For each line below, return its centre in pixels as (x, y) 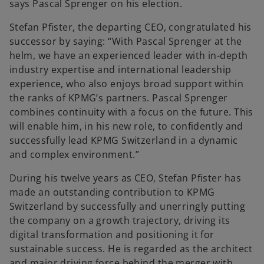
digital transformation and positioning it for (112, 234)
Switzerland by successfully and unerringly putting (128, 206)
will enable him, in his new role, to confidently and (126, 126)
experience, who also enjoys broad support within (127, 83)
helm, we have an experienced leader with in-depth (129, 55)
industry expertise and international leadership (121, 69)
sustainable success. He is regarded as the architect (131, 248)
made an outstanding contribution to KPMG (112, 192)
